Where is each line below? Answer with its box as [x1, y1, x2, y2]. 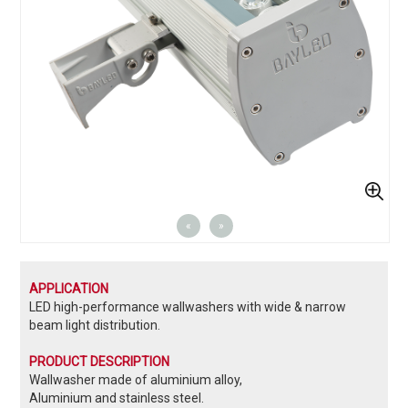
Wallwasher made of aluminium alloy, [29, 372, 243, 387]
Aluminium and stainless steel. [29, 390, 205, 405]
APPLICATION [29, 280, 109, 296]
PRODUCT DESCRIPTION [29, 353, 170, 369]
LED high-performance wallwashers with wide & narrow [29, 299, 347, 314]
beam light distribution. [29, 317, 161, 332]
